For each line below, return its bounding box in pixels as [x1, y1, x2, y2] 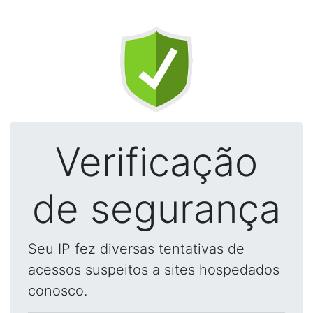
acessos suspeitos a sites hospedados [28, 261, 279, 278]
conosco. [28, 282, 87, 299]
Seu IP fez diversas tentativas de [28, 240, 245, 257]
